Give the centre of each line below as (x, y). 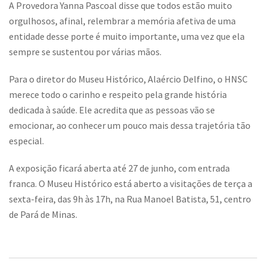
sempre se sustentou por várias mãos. (85, 52)
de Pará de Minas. (43, 215)
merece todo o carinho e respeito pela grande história (118, 95)
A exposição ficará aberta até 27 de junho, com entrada (119, 168)
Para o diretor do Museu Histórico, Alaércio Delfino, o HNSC (128, 79)
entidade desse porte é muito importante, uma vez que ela (127, 37)
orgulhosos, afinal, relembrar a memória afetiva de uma (122, 21)
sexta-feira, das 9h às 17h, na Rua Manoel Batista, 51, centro (130, 199)
